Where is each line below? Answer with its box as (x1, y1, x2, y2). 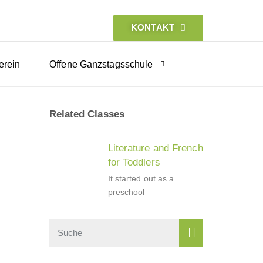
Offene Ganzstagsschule (49, 59, 153, 69)
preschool (107, 187, 145, 197)
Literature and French (107, 143, 203, 154)
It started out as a (107, 174, 174, 184)
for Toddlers (107, 157, 160, 168)
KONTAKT (131, 22, 174, 32)
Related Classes (49, 109, 124, 120)
